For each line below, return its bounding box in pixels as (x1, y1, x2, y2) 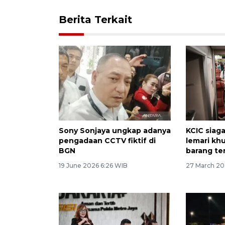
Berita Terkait (59, 13, 132, 26)
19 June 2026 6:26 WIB (59, 161, 128, 169)
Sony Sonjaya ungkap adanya (59, 126, 171, 135)
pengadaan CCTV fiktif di (59, 136, 156, 145)
